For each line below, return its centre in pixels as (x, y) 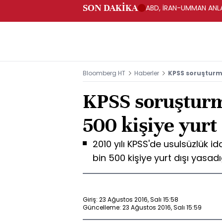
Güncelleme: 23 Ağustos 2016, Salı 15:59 (142, 207)
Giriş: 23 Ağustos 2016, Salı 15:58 (131, 199)
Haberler (147, 73)
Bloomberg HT (104, 73)
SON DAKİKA (110, 8)
